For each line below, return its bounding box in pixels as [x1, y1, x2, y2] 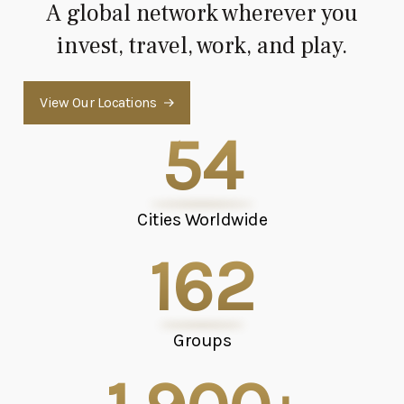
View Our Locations [40, 93, 156, 111]
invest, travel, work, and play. [56, 30, 348, 61]
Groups [173, 329, 231, 351]
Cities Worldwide [137, 208, 267, 230]
